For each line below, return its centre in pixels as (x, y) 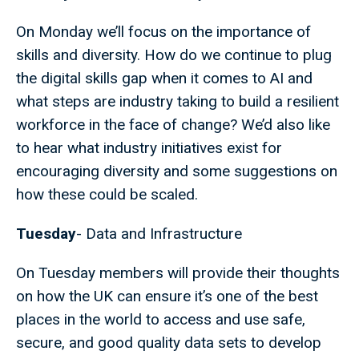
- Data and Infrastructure (159, 234)
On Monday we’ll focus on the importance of (163, 32)
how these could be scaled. (107, 195)
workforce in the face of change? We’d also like (173, 125)
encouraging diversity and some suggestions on (177, 171)
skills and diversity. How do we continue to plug (174, 55)
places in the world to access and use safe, (161, 320)
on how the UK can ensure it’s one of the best (167, 296)
